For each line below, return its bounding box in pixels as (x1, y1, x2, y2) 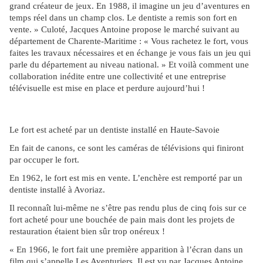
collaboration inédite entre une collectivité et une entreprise (9, 72, 226, 82)
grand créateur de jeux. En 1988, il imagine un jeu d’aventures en (9, 1, 250, 11)
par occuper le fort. (9, 155, 79, 165)
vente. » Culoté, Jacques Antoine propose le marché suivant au (9, 25, 240, 35)
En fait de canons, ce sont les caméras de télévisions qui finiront (9, 143, 244, 153)
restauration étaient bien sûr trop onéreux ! (9, 227, 165, 237)
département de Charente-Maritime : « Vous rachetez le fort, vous (9, 36, 248, 46)
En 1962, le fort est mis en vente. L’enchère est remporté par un (9, 173, 242, 183)
